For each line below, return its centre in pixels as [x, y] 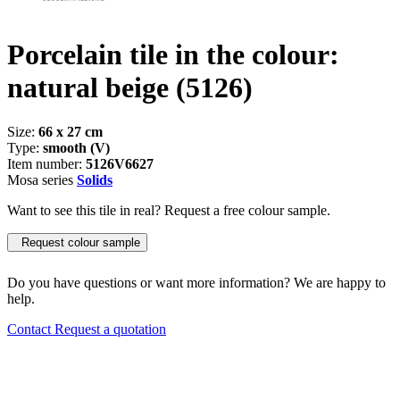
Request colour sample [77, 242]
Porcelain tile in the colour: [173, 55]
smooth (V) [76, 147]
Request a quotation [110, 329]
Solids [95, 179]
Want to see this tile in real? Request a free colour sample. [169, 210]
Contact [31, 329]
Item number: [46, 163]
